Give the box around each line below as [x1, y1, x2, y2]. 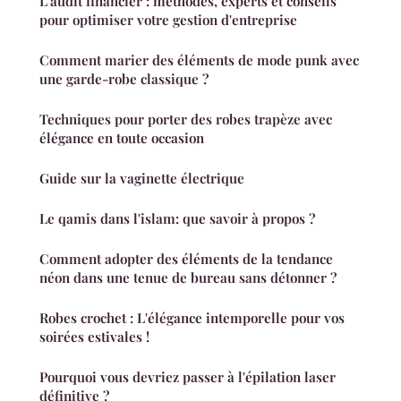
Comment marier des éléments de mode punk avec [39, 50, 359, 69]
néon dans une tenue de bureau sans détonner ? [39, 268, 337, 286]
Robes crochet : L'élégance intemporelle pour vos [39, 308, 345, 327]
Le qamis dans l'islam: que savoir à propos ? [39, 209, 315, 227]
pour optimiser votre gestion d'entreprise [39, 10, 297, 29]
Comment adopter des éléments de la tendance [39, 249, 333, 268]
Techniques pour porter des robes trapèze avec [39, 109, 332, 128]
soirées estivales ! [39, 327, 149, 346]
